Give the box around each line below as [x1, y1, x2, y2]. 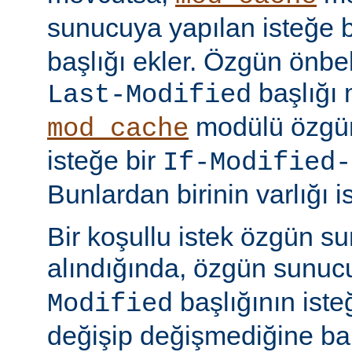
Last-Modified [47, 79, 251, 110]
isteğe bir [47, 145, 163, 175]
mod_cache [47, 113, 189, 144]
